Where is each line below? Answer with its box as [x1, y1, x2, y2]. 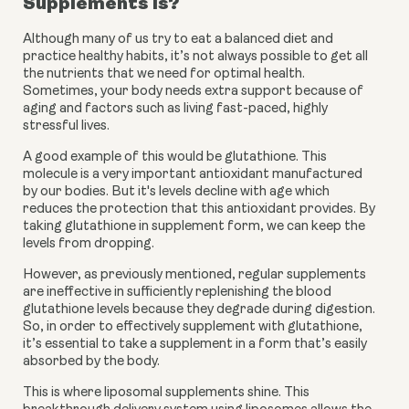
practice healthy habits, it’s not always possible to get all [23, 49, 368, 64]
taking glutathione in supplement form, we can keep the [23, 219, 365, 234]
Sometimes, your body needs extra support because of [23, 84, 363, 99]
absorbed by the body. [23, 354, 165, 369]
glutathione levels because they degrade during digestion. [23, 302, 375, 317]
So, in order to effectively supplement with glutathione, [23, 320, 362, 334]
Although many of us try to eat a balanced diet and [23, 32, 333, 47]
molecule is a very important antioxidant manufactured [23, 167, 362, 182]
